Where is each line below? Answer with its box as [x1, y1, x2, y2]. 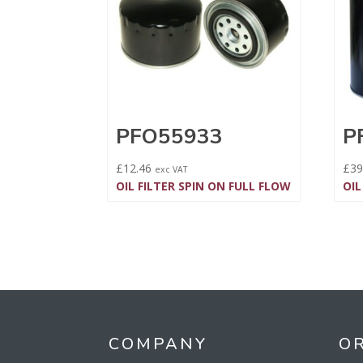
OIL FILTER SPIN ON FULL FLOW [116, 178, 291, 194]
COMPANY [109, 332, 208, 355]
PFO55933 [116, 122, 223, 152]
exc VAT [155, 164, 187, 176]
